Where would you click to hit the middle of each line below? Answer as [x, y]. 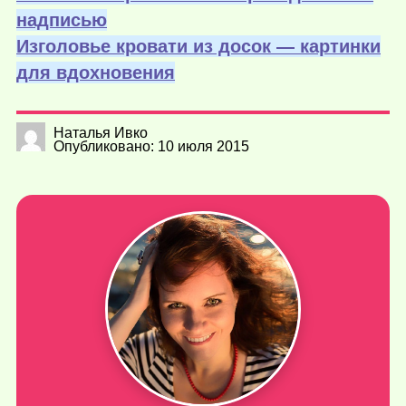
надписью [62, 20]
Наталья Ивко [101, 133]
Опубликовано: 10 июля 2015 [151, 147]
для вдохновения [96, 73]
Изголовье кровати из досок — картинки [198, 47]
